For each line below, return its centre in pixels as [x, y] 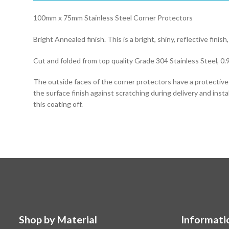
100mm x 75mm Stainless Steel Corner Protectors [113, 18]
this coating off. [58, 104]
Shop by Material [58, 219]
